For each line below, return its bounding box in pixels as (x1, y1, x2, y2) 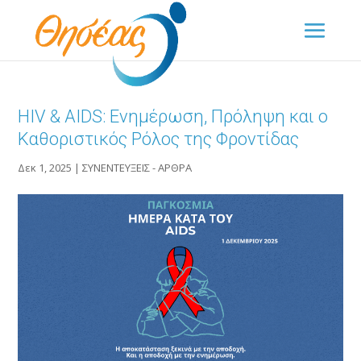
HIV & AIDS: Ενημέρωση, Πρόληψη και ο (18, 106, 329, 127)
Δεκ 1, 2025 (18, 160, 73, 175)
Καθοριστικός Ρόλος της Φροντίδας (18, 129, 300, 149)
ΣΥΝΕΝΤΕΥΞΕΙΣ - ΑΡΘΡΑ (82, 160, 193, 175)
